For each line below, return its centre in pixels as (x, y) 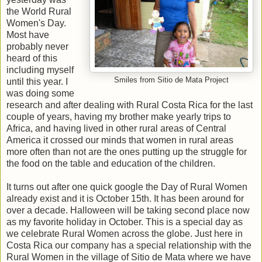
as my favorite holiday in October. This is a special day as (125, 222)
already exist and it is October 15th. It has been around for (125, 199)
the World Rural (39, 12)
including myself (40, 70)
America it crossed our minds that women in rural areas (120, 140)
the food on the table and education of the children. (111, 164)
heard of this (32, 58)
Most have (28, 35)
